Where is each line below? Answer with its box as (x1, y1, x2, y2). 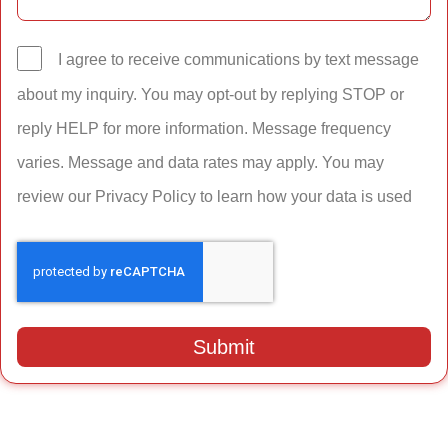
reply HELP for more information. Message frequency (17, 120, 391, 138)
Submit (193, 336, 255, 359)
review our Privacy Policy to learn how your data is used (17, 188, 412, 206)
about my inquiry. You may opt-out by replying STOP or (17, 86, 404, 104)
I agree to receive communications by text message (58, 51, 419, 69)
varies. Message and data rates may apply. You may (17, 154, 384, 172)
